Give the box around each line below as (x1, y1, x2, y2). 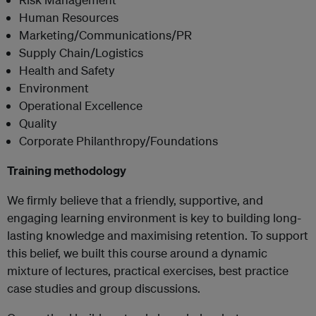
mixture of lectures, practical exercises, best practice (7, 263, 288, 278)
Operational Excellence (19, 98, 142, 113)
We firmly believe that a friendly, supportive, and (7, 193, 263, 207)
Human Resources (19, 10, 119, 25)
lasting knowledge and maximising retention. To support (7, 228, 308, 243)
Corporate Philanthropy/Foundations (19, 133, 218, 148)
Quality (19, 116, 57, 130)
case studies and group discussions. (7, 281, 200, 296)
